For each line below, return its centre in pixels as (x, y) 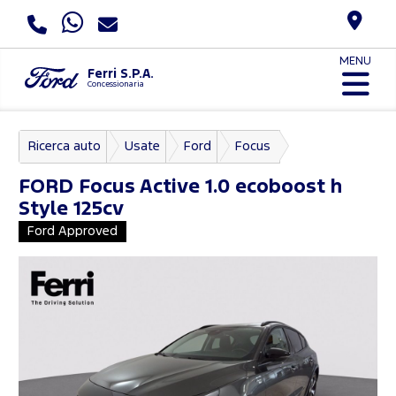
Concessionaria (115, 84)
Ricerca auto (65, 146)
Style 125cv (71, 209)
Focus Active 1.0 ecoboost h (208, 187)
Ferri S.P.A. (120, 73)
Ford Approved (72, 231)
